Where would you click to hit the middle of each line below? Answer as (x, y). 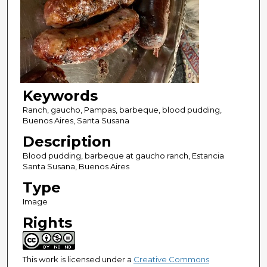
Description (67, 142)
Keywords (60, 96)
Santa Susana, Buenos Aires (76, 167)
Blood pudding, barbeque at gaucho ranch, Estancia (123, 156)
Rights (47, 223)
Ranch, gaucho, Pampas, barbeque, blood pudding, (122, 110)
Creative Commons (171, 260)
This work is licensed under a (78, 260)
